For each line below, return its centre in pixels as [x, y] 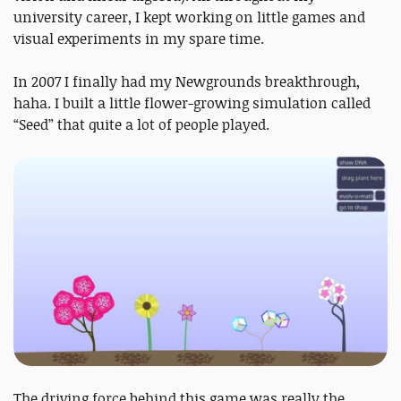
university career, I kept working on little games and [189, 17]
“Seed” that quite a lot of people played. [143, 125]
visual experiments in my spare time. [139, 39]
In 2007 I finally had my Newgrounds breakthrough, [187, 82]
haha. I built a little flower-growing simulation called [192, 103]
